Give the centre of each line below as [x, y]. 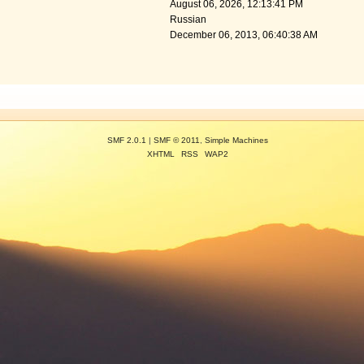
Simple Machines [236, 141]
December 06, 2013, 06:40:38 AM [243, 35]
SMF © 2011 [176, 141]
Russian [188, 20]
